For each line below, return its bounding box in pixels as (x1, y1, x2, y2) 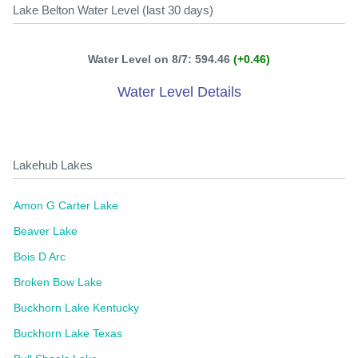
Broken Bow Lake (14, 276, 102, 288)
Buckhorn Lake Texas (14, 327, 122, 340)
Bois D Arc (14, 250, 66, 263)
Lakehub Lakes (13, 158, 93, 172)
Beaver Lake (14, 225, 78, 237)
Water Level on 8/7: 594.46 (88, 53, 233, 66)
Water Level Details (117, 84, 241, 100)
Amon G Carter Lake (14, 199, 118, 212)
